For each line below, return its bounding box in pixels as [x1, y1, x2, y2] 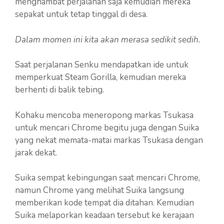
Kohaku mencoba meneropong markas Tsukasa [15, 109, 193, 121]
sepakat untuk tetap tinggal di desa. [15, 8, 147, 20]
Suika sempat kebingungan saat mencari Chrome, [15, 172, 200, 184]
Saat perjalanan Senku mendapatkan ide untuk [15, 59, 188, 71]
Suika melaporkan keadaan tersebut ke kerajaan [15, 209, 194, 221]
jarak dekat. [15, 146, 57, 158]
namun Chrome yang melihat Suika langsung [15, 184, 184, 196]
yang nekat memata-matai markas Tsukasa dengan [15, 134, 203, 146]
